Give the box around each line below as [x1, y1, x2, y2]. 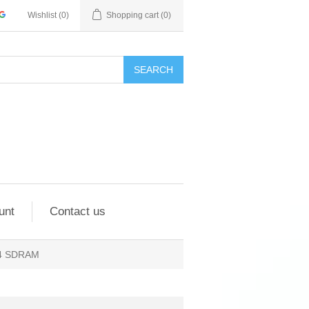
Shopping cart [106, 10, 159, 20]
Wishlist [28, 10, 57, 20]
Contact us [49, 205, 106, 218]
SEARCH [134, 64, 173, 75]
